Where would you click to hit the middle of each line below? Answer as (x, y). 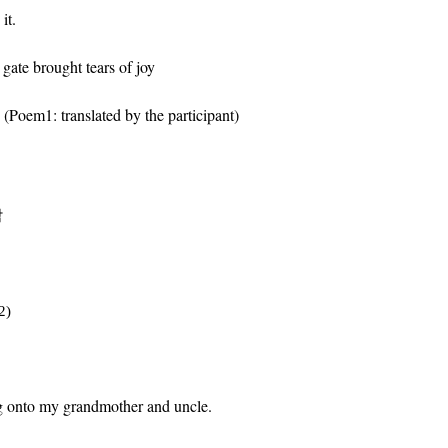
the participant (189, 114)
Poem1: (34, 114)
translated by (102, 114)
